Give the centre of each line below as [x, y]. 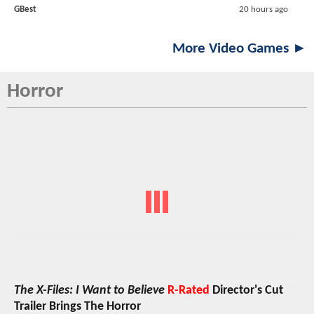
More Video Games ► [240, 48]
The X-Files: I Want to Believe [89, 291]
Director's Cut [246, 291]
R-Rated [189, 291]
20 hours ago [263, 9]
